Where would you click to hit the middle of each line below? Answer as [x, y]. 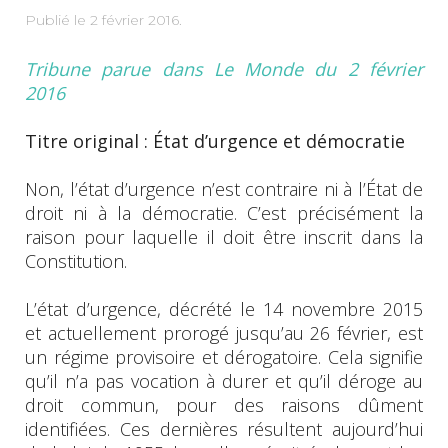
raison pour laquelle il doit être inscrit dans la [224, 236]
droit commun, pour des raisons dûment [224, 404]
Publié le [57, 19]
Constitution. [76, 260]
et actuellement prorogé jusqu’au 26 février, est [224, 332]
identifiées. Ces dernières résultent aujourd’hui [224, 428]
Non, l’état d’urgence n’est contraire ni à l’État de [224, 188]
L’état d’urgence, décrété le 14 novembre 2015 [224, 308]
